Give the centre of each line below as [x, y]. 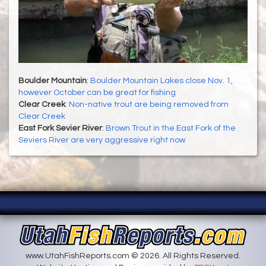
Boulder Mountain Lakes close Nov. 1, [161, 81]
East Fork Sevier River [60, 129]
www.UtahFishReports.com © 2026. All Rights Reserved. [133, 256]
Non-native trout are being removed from [149, 105]
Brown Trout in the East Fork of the [171, 129]
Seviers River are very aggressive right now [102, 140]
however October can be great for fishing [97, 93]
